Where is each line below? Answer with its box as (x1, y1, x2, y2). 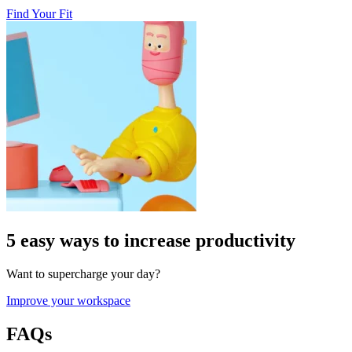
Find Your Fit (6, 7, 72, 21)
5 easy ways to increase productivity (6, 230, 295, 251)
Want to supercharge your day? (6, 267, 160, 281)
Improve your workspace (6, 294, 130, 308)
